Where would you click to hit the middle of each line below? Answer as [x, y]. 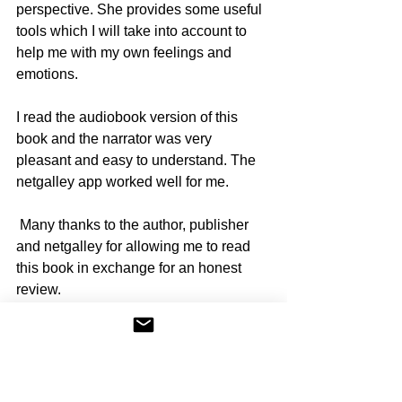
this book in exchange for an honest [131, 267]
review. [39, 289]
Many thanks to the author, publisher [134, 224]
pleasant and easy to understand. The [138, 160]
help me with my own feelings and [126, 52]
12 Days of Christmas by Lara [118, 380]
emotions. [49, 74]
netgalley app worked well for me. [124, 181]
